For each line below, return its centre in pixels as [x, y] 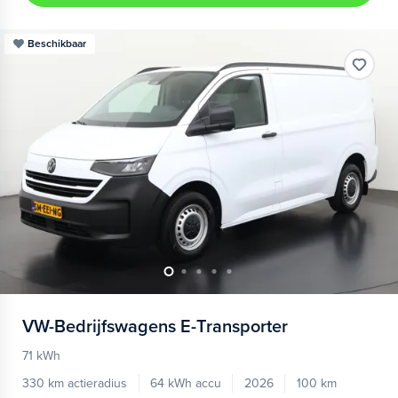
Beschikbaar [57, 43]
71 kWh [41, 355]
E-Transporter [234, 327]
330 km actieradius [75, 384]
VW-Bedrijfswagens [99, 327]
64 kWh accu [185, 384]
